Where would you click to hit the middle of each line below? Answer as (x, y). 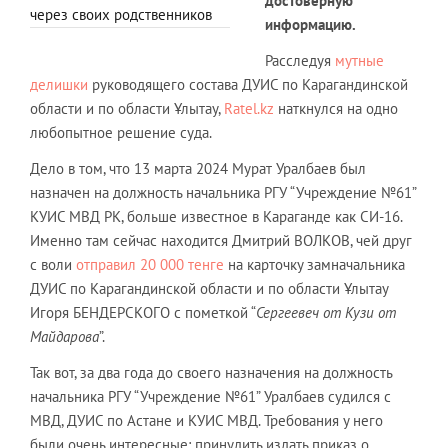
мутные (359, 60)
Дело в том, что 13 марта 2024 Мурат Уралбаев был (198, 168)
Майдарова (64, 336)
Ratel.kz (249, 108)
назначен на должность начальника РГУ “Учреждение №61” (223, 192)
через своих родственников (121, 14)
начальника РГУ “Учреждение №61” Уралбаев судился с (210, 396)
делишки (59, 84)
